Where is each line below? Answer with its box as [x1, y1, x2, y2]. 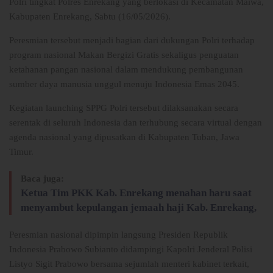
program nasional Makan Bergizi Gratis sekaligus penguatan [9, 50, 239, 60]
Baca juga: [21, 174, 64, 184]
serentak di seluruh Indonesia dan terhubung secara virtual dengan [9, 118, 262, 128]
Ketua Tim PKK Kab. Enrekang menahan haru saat [21, 187, 252, 199]
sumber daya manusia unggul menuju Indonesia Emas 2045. [9, 79, 239, 90]
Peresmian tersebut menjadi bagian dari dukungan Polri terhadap [9, 35, 255, 46]
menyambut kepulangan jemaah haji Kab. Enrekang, [21, 202, 259, 214]
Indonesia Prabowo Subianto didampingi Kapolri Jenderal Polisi [9, 244, 252, 255]
